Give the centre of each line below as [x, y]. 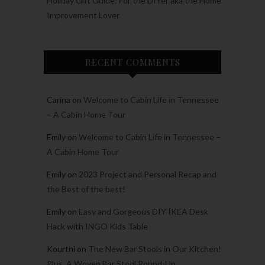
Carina [59, 100]
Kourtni [61, 249]
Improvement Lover [83, 15]
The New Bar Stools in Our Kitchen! [155, 249]
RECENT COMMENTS [132, 62]
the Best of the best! [86, 189]
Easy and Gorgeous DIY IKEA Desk [143, 212]
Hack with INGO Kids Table [97, 227]
